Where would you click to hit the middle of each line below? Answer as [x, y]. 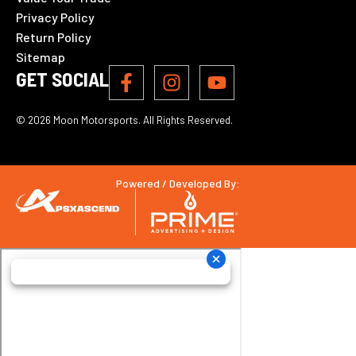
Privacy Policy [55, 17]
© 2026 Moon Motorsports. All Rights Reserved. [124, 120]
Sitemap [41, 57]
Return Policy [54, 37]
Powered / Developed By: [178, 184]
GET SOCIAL [62, 79]
